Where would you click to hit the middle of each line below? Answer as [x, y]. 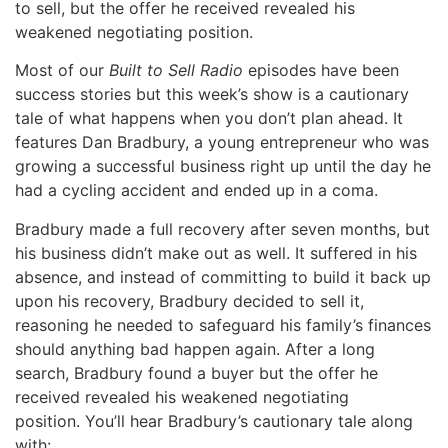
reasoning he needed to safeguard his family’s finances [223, 324]
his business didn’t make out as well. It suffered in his [216, 252]
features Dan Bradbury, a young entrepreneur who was [222, 142]
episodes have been [321, 70]
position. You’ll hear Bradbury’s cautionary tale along [214, 420]
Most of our [62, 70]
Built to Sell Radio [176, 70]
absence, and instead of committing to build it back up [223, 276]
